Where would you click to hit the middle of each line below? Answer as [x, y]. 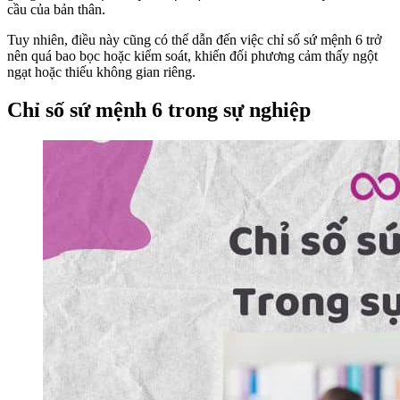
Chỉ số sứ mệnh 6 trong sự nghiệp [159, 109]
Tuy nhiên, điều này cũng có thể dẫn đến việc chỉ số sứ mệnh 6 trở [194, 39]
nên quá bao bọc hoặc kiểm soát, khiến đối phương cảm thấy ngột [192, 55]
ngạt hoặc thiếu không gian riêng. [101, 71]
